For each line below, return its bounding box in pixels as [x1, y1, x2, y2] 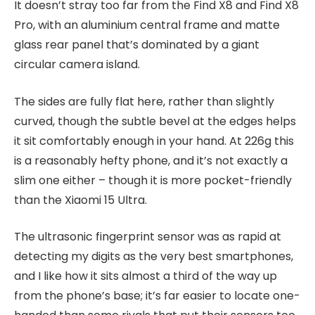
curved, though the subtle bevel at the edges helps [14, 112, 296, 129]
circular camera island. [14, 56, 140, 73]
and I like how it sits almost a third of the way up [14, 268, 277, 285]
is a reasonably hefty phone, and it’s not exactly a [14, 152, 288, 169]
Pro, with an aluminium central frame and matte [14, 17, 280, 34]
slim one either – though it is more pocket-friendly [14, 172, 292, 188]
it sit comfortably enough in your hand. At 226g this [14, 132, 294, 149]
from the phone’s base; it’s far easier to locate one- [14, 288, 300, 304]
